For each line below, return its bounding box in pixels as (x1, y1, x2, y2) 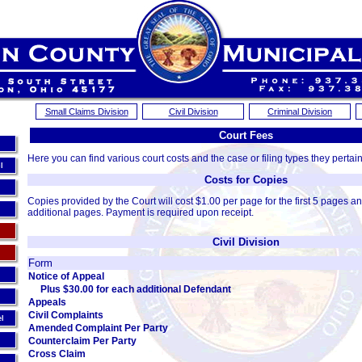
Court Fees (218, 129, 273, 141)
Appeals (28, 297, 66, 308)
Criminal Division (267, 107, 332, 116)
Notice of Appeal (28, 271, 104, 282)
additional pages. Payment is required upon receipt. (27, 207, 254, 218)
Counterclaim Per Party (28, 335, 137, 347)
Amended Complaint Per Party (28, 322, 168, 334)
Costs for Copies (204, 174, 288, 186)
